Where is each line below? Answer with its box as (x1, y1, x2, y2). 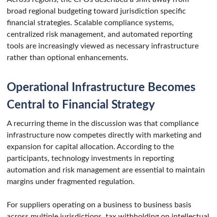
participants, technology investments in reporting (7, 154, 174, 162)
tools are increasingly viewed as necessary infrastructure (7, 42, 199, 50)
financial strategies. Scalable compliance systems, (7, 18, 174, 27)
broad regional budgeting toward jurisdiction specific (7, 7, 186, 15)
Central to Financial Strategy (7, 99, 155, 111)
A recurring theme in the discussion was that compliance (7, 119, 199, 127)
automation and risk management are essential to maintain (7, 166, 205, 174)
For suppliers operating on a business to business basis (7, 201, 191, 209)
